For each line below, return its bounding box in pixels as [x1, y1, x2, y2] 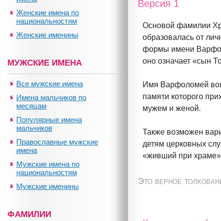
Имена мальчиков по [16, 93, 86, 102]
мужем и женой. [143, 104, 201, 113]
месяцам [16, 102, 46, 110]
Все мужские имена [16, 79, 83, 88]
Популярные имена [16, 115, 82, 124]
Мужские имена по [16, 160, 79, 168]
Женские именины [16, 31, 78, 39]
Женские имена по [16, 8, 79, 17]
